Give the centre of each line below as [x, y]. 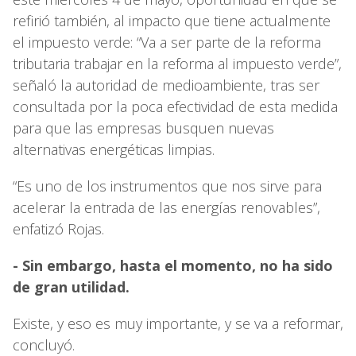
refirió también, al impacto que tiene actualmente [172, 20]
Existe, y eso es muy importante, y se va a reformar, [178, 323]
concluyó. [44, 344]
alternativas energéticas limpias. [114, 149]
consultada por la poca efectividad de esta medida [175, 106]
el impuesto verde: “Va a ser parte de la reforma [167, 42]
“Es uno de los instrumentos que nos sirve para [167, 186]
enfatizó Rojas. [58, 228]
